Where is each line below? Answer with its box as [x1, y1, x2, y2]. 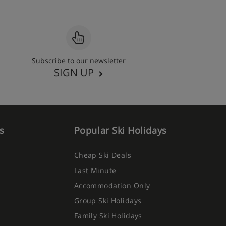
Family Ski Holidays [74, 211, 142, 220]
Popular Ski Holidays [74, 124, 167, 136]
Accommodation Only [74, 181, 150, 190]
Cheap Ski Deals [74, 150, 132, 160]
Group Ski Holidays [74, 196, 142, 205]
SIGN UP [54, 66, 94, 79]
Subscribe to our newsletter [32, 55, 126, 65]
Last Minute [74, 165, 117, 175]
